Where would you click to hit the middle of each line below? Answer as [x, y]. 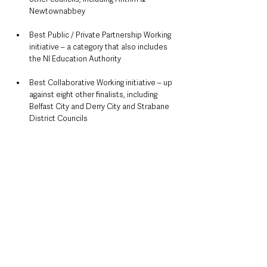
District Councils [58, 119]
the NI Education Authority [75, 59]
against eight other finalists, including [94, 95]
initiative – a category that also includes [99, 47]
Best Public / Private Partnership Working [101, 35]
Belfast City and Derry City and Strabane [100, 107]
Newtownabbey [57, 11]
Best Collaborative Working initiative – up [102, 83]
